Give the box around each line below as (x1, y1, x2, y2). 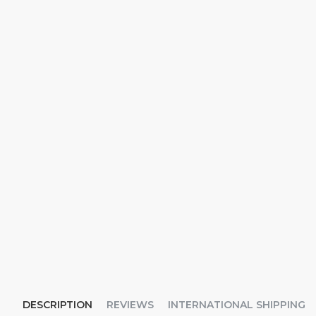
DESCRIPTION (23, 298, 92, 311)
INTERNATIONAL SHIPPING (168, 298, 305, 311)
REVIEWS (107, 298, 154, 311)
